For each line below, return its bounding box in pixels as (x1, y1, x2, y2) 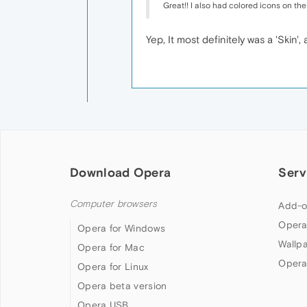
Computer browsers (70, 198, 158, 210)
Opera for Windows (77, 223, 166, 234)
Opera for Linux (77, 261, 149, 272)
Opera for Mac (77, 242, 145, 253)
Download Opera (70, 165, 171, 180)
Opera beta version (77, 280, 167, 291)
